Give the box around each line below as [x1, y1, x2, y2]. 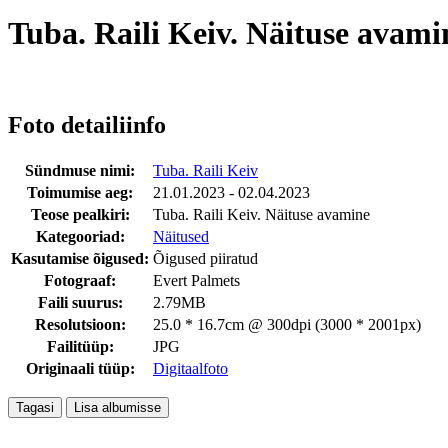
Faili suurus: [37, 293, 123, 311]
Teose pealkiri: [30, 205, 130, 223]
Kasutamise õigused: [11, 249, 149, 267]
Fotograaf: [44, 271, 116, 289]
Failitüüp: [46, 337, 114, 355]
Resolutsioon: [34, 315, 126, 333]
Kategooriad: [35, 227, 125, 245]
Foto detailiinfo [8, 111, 166, 138]
